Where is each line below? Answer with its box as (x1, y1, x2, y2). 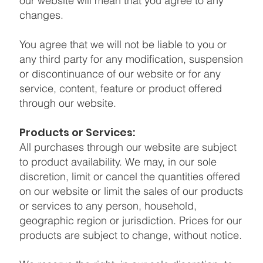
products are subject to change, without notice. (19, 228, 242, 242)
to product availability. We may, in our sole (19, 154, 217, 168)
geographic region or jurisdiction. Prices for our (19, 213, 242, 227)
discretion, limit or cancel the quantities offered (19, 169, 240, 183)
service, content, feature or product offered (19, 81, 222, 95)
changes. (19, 8, 63, 22)
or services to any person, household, (19, 198, 197, 213)
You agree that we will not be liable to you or (19, 37, 227, 51)
